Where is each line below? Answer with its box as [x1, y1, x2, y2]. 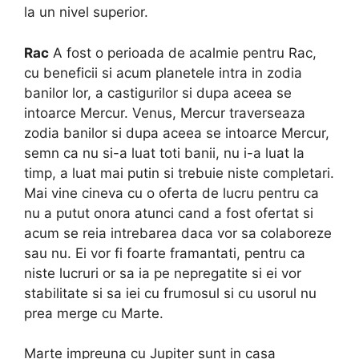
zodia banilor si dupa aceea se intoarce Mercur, [24, 124, 329, 141]
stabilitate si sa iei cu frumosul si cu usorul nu [24, 284, 317, 301]
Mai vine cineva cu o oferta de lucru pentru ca [24, 184, 319, 201]
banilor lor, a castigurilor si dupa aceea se [24, 84, 292, 101]
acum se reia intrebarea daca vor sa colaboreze [24, 224, 332, 241]
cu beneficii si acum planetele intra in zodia [24, 64, 302, 81]
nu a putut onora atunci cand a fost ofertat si [24, 204, 313, 221]
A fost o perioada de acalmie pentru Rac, [49, 44, 317, 61]
